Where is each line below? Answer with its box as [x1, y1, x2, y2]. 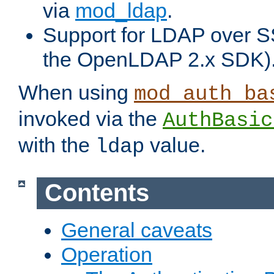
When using [18, 81, 134, 105]
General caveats [61, 218, 212, 242]
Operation [61, 242, 152, 266]
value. [144, 133, 206, 157]
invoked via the [18, 107, 163, 131]
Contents [44, 179, 149, 207]
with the [18, 133, 95, 157]
